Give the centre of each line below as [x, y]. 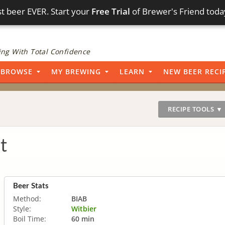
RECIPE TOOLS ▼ [195, 109]
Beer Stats [31, 186]
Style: [22, 208]
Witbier [84, 208]
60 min [83, 218]
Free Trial [111, 11]
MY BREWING [76, 72]
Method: [27, 198]
